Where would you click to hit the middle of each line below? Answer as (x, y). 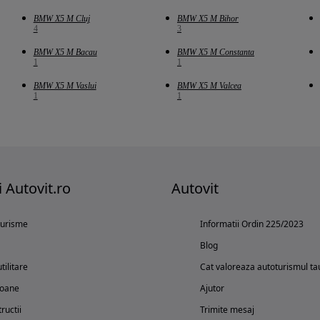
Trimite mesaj (227, 310)
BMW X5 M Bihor (207, 19)
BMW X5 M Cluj (61, 19)
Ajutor (212, 289)
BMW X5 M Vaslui (65, 86)
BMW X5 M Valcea (209, 86)
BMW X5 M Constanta (215, 52)
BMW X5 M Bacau (65, 52)
